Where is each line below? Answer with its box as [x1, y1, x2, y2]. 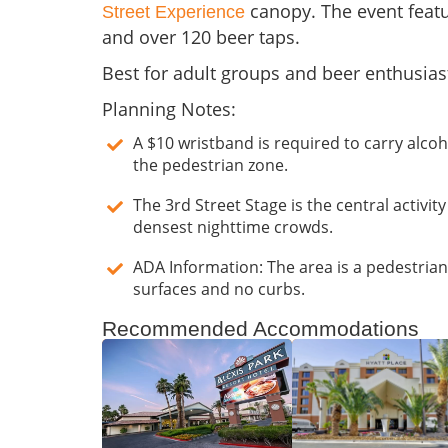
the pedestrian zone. [133, 154, 288, 177]
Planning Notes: [102, 97, 236, 122]
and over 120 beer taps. [102, 25, 300, 50]
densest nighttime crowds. [133, 216, 333, 239]
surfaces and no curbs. [133, 278, 305, 301]
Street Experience [102, 2, 245, 23]
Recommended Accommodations [102, 317, 419, 341]
